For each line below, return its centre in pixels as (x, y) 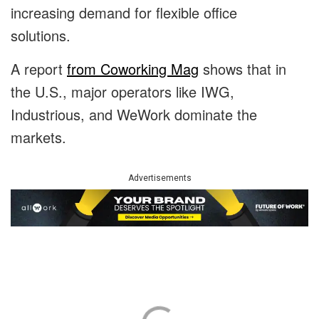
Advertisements (159, 178)
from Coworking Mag (133, 69)
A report (39, 69)
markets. (38, 137)
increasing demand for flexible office (124, 13)
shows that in (242, 69)
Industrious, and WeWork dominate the (134, 115)
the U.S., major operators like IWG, (122, 92)
